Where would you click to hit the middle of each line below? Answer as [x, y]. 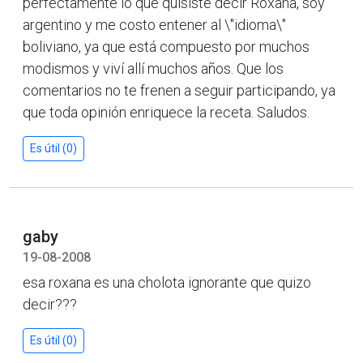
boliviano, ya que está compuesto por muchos [166, 46]
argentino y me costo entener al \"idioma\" [154, 24]
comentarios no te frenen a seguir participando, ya [179, 90]
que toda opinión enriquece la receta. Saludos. [166, 112]
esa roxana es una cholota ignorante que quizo [167, 282]
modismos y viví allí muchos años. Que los [153, 68]
